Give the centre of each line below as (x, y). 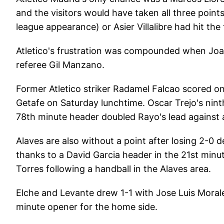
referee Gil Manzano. (60, 64)
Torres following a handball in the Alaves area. (113, 168)
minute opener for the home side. (87, 206)
